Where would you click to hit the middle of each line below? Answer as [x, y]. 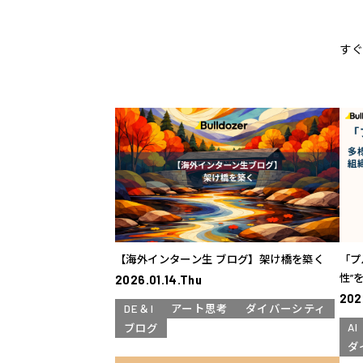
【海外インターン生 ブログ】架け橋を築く [220, 260]
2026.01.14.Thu [159, 280]
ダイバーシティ [286, 308]
